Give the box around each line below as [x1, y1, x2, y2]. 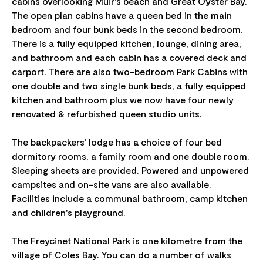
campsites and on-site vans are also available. [12, 178, 211, 190]
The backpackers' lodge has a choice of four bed [12, 136, 222, 147]
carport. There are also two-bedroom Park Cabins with [12, 65, 248, 77]
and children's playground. [12, 206, 126, 218]
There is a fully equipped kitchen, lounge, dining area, [12, 37, 241, 49]
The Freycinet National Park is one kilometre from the [12, 234, 242, 246]
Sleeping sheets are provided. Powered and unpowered [12, 164, 249, 176]
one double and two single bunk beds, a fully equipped [12, 79, 246, 91]
